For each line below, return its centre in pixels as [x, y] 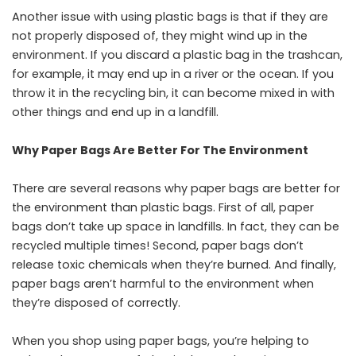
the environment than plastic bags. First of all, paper [163, 207]
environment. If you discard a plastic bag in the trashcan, [177, 55]
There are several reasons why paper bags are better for [176, 188]
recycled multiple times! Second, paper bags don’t [158, 246]
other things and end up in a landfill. [115, 112]
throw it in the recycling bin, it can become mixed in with [173, 93]
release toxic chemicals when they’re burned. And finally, [174, 265]
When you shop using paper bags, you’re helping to [161, 341]
